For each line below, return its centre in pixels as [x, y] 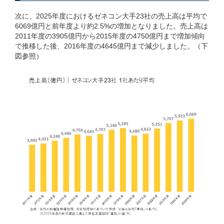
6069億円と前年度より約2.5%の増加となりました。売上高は [111, 26]
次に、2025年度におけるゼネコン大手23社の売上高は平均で [111, 16]
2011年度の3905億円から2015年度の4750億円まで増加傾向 [110, 36]
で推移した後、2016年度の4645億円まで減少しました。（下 [111, 46]
